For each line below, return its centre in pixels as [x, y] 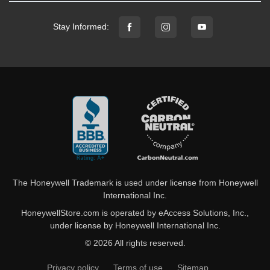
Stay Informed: [81, 27]
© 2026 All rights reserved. [135, 243]
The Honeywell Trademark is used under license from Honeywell [135, 182]
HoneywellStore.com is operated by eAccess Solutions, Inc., [135, 212]
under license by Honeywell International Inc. [135, 225]
